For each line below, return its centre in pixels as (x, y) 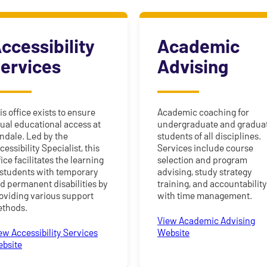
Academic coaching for (204, 112)
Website (174, 232)
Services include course (206, 148)
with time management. (205, 195)
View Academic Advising (207, 221)
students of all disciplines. (209, 136)
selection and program (203, 160)
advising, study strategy (205, 172)
